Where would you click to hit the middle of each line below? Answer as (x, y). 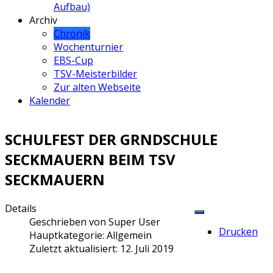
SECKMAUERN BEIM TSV (90, 160)
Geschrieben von (69, 222)
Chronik (72, 34)
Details (21, 209)
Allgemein (129, 236)
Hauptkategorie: (68, 236)
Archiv (43, 20)
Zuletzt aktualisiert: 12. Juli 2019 (101, 249)
